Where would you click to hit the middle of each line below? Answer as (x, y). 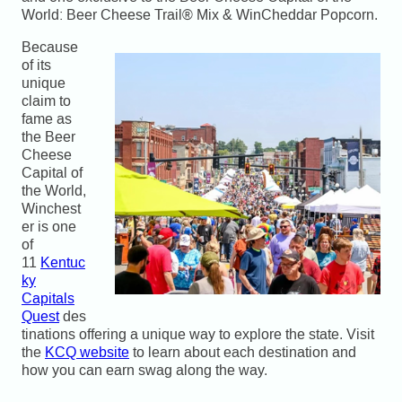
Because (50, 47)
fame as (47, 119)
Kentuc (63, 262)
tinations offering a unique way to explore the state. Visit (198, 334)
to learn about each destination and (243, 352)
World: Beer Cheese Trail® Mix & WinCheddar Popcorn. (200, 15)
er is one (49, 227)
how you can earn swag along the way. (144, 370)
